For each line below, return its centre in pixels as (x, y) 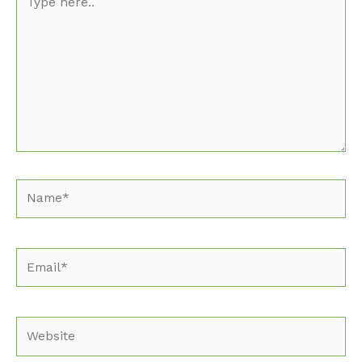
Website (40, 325)
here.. (33, 10)
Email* (36, 256)
